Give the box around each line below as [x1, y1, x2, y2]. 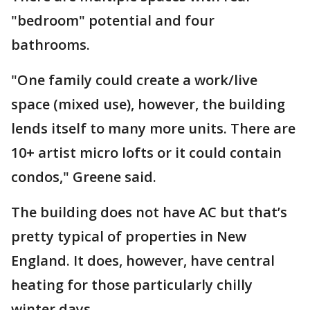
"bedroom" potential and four [11, 11, 215, 30]
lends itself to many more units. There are [11, 119, 295, 138]
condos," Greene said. [11, 167, 160, 187]
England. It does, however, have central [11, 251, 275, 271]
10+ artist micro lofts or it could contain [11, 143, 282, 163]
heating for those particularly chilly [11, 275, 253, 295]
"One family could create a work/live [11, 71, 257, 90]
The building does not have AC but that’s [11, 203, 287, 222]
